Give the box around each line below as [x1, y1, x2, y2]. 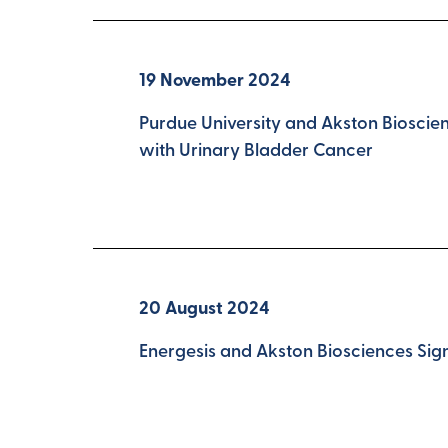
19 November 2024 [139, 72, 292, 92]
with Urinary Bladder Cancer [139, 142, 374, 162]
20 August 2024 [139, 299, 271, 319]
